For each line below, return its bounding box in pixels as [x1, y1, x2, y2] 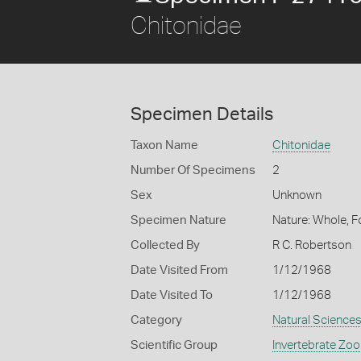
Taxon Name [131, 139, 198, 151]
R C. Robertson [272, 239, 351, 251]
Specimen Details [131, 106, 273, 123]
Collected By [131, 239, 200, 251]
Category [131, 314, 182, 326]
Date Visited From [131, 264, 228, 276]
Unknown [272, 189, 322, 201]
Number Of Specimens [131, 164, 255, 176]
